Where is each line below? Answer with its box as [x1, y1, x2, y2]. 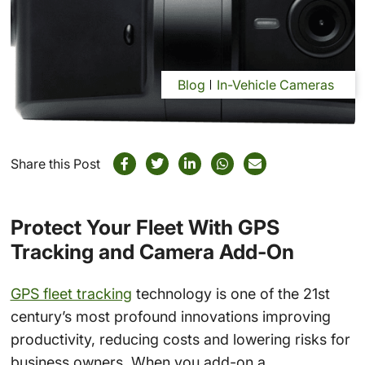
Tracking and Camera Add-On [10, 240, 294, 265]
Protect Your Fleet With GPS [10, 215, 279, 240]
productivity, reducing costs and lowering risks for [10, 330, 350, 348]
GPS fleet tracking [10, 284, 132, 302]
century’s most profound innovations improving [10, 307, 331, 325]
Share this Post [10, 156, 100, 173]
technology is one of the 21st [131, 284, 330, 302]
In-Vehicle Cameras [216, 77, 334, 94]
